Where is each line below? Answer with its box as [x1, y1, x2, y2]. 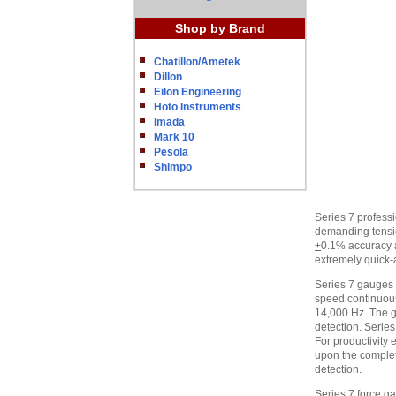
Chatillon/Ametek [154, 56, 240, 68]
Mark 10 [154, 131, 194, 143]
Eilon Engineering [154, 86, 241, 98]
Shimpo [154, 161, 192, 173]
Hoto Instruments [154, 101, 241, 113]
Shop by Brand [175, 21, 265, 35]
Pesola [154, 146, 188, 158]
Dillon [154, 71, 182, 83]
